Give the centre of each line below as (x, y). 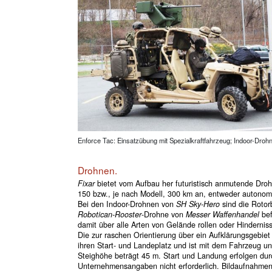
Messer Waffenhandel (222, 214)
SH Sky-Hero (198, 204)
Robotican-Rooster (109, 214)
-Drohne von (163, 214)
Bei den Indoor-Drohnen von (127, 204)
